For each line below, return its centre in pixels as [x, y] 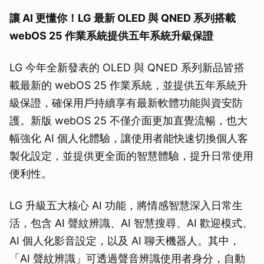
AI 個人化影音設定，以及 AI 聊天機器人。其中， [125, 240]
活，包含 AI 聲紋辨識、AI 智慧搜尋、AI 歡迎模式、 [131, 223]
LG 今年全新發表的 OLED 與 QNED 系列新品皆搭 [127, 67]
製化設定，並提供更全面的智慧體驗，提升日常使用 [131, 156]
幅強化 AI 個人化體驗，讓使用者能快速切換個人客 [129, 138]
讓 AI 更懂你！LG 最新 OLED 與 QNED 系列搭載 [123, 18]
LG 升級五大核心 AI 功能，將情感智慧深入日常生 [126, 205]
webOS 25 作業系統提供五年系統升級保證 [111, 35]
